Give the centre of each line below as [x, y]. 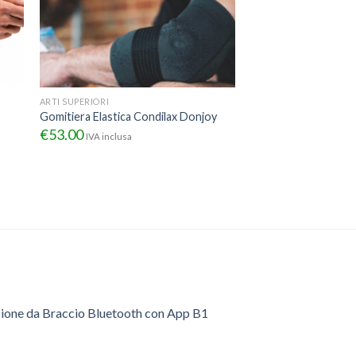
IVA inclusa [108, 136]
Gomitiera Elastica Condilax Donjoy [128, 117]
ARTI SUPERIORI [74, 101]
